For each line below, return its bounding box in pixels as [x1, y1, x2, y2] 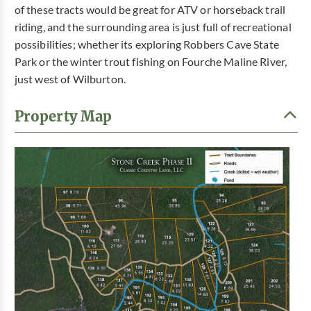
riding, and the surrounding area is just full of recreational [14, 20, 292, 33]
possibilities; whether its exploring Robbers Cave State [14, 37, 279, 51]
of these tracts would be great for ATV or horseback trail [14, 3, 286, 16]
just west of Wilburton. [14, 72, 126, 85]
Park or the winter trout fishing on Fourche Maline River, [14, 55, 287, 68]
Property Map [14, 106, 112, 125]
